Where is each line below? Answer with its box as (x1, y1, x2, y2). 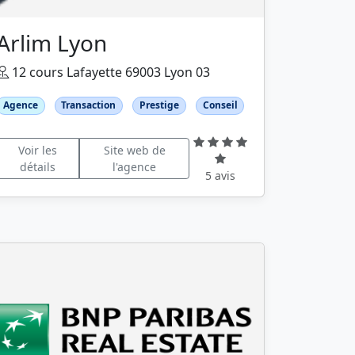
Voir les (17, 143, 57, 158)
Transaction (61, 98, 116, 113)
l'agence (113, 159, 157, 175)
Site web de (103, 143, 166, 158)
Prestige (139, 98, 179, 113)
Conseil (202, 98, 238, 113)
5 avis (205, 167, 236, 183)
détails (19, 159, 55, 175)
